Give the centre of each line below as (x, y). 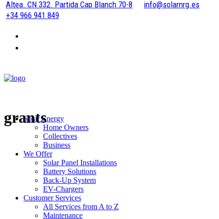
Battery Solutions (70, 171)
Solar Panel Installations (80, 163)
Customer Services (52, 198)
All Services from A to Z (81, 207)
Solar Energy (44, 119)
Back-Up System (69, 180)
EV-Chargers (63, 189)
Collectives (60, 136)
